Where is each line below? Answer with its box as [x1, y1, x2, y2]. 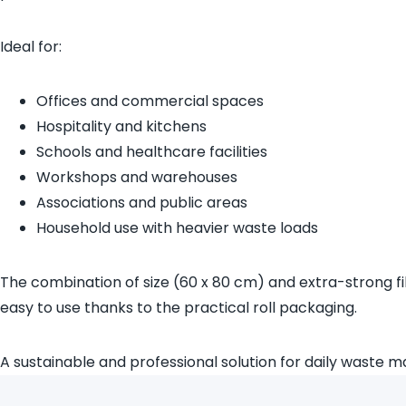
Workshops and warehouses [36, 167, 237, 188]
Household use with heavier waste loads [36, 217, 318, 238]
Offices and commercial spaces [36, 91, 264, 111]
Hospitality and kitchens [36, 116, 207, 137]
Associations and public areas [36, 192, 247, 213]
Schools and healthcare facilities [36, 141, 267, 162]
